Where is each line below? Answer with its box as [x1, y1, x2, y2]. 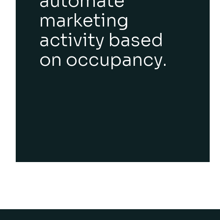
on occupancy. [39, 49, 167, 71]
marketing [39, 9, 129, 31]
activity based [39, 29, 164, 51]
